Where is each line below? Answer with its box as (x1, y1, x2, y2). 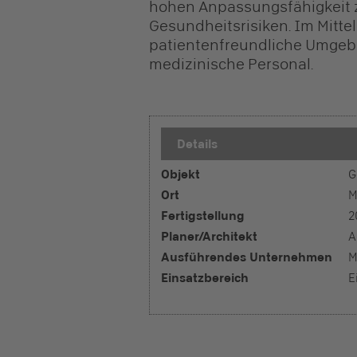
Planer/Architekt (161, 229, 257, 243)
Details (177, 137, 218, 151)
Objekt (161, 167, 200, 181)
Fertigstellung (161, 209, 245, 222)
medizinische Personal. (149, 55, 313, 73)
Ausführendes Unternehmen (161, 250, 332, 264)
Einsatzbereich (161, 271, 249, 284)
